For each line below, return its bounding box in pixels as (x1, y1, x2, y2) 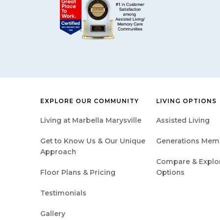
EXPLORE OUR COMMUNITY (40, 97, 139, 105)
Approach (40, 147, 76, 156)
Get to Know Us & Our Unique (40, 136, 145, 145)
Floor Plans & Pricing (40, 167, 115, 177)
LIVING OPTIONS (156, 97, 217, 105)
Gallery (40, 209, 65, 218)
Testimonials (40, 188, 86, 197)
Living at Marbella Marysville (40, 115, 141, 125)
